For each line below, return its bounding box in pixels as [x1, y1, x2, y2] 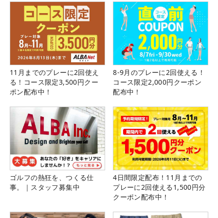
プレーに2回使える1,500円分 [113, 182, 206, 192]
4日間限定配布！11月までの [113, 172, 202, 182]
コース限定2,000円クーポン [113, 77, 202, 87]
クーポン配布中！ [113, 192, 169, 201]
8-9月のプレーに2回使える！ [113, 67, 205, 77]
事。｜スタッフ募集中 [10, 182, 80, 192]
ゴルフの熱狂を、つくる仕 [10, 172, 94, 182]
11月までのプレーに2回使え [10, 67, 99, 77]
